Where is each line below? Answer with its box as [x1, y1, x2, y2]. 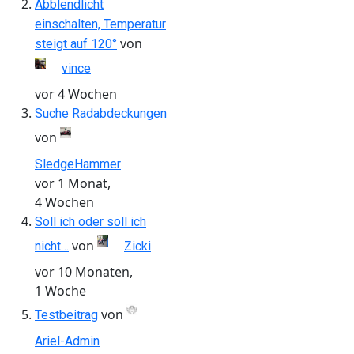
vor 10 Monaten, [35, 262, 133, 281]
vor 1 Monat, [35, 174, 111, 192]
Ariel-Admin [35, 333, 100, 348]
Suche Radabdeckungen [35, 105, 167, 121]
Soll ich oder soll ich [35, 213, 146, 229]
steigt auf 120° [35, 36, 117, 51]
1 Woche [35, 281, 86, 299]
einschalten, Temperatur [35, 16, 166, 32]
